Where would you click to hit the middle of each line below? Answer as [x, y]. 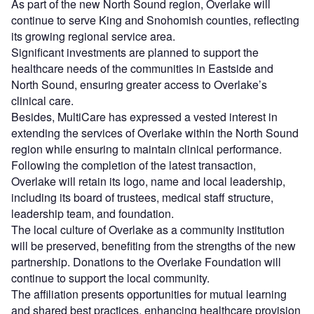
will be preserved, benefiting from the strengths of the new [153, 245]
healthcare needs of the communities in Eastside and [142, 68]
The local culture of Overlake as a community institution [148, 229]
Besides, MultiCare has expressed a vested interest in [144, 116]
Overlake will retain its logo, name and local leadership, [148, 181]
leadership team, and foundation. [94, 213]
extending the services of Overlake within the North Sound [155, 132]
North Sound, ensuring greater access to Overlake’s [139, 84]
